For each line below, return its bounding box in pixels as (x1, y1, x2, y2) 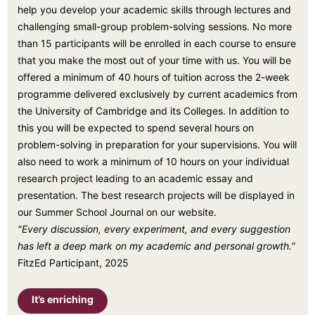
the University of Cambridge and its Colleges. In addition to (18, 105, 289, 117)
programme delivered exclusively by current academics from (18, 88, 297, 100)
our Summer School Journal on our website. (18, 206, 217, 218)
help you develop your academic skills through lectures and (18, 4, 291, 15)
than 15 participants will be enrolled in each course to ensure (18, 37, 296, 49)
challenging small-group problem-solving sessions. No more (18, 20, 292, 32)
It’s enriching (32, 293, 94, 305)
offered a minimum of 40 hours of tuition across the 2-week (18, 71, 290, 83)
